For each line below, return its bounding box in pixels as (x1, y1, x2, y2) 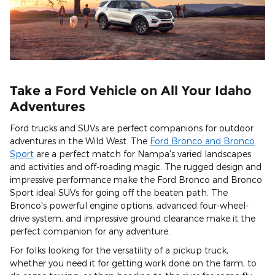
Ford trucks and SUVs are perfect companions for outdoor (10, 122, 254, 133)
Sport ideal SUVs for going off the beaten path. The (10, 187, 228, 198)
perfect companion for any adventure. (10, 225, 170, 236)
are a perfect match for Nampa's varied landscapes (34, 148, 251, 159)
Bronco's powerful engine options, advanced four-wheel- (10, 199, 249, 211)
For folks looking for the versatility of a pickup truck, (10, 244, 228, 255)
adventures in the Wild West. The (10, 135, 150, 146)
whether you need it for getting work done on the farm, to (10, 257, 257, 268)
